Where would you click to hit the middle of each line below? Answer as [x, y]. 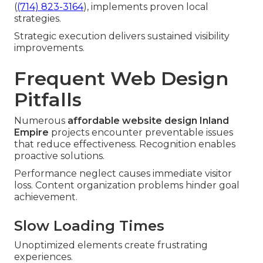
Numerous [41, 120]
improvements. [49, 48]
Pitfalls [48, 99]
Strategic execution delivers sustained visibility [122, 36]
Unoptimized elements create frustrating [111, 245]
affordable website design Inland [148, 120]
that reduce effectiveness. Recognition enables [125, 144]
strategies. [38, 18]
